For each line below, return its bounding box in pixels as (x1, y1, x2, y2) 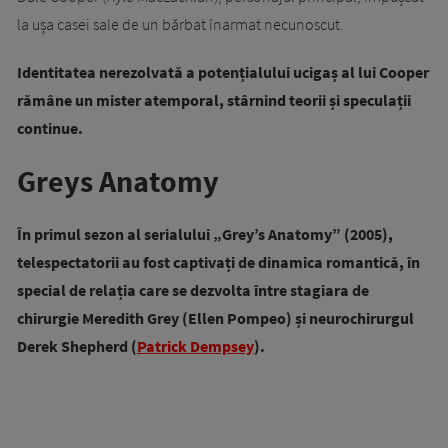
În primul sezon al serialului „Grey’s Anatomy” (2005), (17, 224, 393, 245)
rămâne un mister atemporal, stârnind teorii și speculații (17, 90, 411, 111)
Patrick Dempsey (137, 336, 254, 357)
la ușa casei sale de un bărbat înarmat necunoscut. (17, 14, 344, 35)
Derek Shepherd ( (17, 336, 137, 357)
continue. (17, 118, 83, 139)
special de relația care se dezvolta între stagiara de (17, 280, 369, 301)
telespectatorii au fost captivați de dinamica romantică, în (17, 252, 420, 273)
